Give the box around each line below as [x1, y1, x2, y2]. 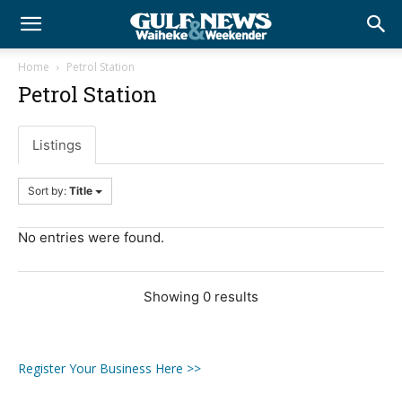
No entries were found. [18, 229, 164, 246]
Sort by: [28, 184, 69, 197]
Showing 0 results [144, 288, 258, 305]
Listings [32, 136, 82, 153]
